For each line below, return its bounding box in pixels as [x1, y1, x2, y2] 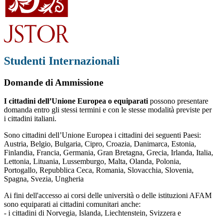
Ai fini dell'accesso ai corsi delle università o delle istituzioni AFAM [4, 191, 212, 200]
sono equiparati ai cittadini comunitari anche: [4, 200, 141, 209]
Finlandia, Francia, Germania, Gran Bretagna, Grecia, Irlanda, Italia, [4, 148, 213, 157]
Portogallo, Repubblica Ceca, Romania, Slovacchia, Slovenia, [4, 166, 194, 175]
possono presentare [148, 97, 208, 106]
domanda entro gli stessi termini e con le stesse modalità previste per [4, 106, 212, 114]
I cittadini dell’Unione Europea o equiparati [4, 97, 148, 106]
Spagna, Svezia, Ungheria [4, 175, 84, 183]
